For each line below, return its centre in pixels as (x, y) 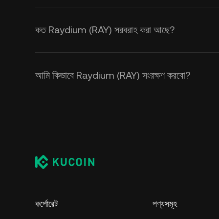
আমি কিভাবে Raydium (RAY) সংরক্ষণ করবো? (113, 75)
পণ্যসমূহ (165, 204)
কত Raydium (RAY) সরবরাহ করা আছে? (105, 30)
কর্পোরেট (46, 204)
